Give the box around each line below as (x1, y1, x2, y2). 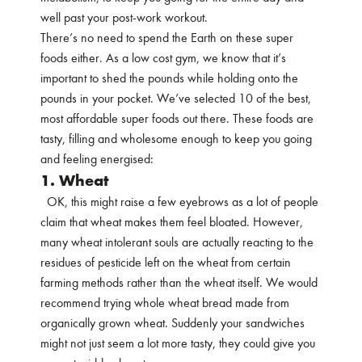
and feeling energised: (40, 151, 160, 167)
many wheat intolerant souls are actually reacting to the (40, 234, 314, 250)
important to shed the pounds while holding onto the (40, 70, 298, 86)
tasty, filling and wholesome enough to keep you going (40, 131, 312, 147)
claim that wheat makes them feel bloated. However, (40, 214, 303, 230)
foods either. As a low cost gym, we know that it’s (40, 50, 286, 66)
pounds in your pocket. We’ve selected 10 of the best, (40, 90, 311, 107)
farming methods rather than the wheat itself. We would (40, 275, 318, 291)
